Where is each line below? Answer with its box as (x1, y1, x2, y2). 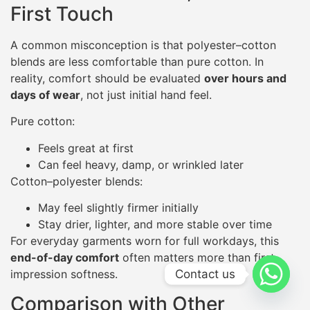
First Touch (10, 2, 113, 26)
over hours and (204, 71, 286, 86)
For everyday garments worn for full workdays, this (10, 234, 279, 248)
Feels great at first (38, 140, 134, 155)
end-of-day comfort (10, 250, 119, 265)
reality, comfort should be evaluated (10, 71, 204, 86)
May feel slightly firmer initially (38, 201, 199, 215)
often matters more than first (119, 250, 275, 265)
